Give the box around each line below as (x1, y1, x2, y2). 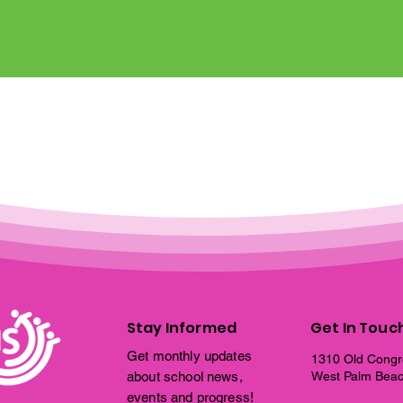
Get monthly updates (127, 348, 252, 363)
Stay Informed (127, 318, 237, 338)
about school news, (127, 369, 243, 384)
